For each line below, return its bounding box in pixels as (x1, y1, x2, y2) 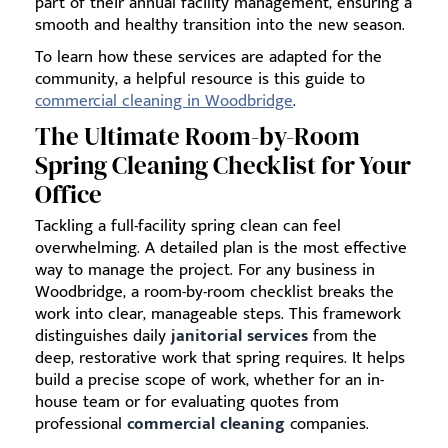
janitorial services (171, 322, 308, 351)
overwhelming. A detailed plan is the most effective (35, 234, 407, 263)
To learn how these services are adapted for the (35, 43, 382, 72)
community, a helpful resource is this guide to (35, 65, 365, 94)
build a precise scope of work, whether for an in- (35, 366, 384, 395)
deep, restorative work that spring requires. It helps (35, 344, 405, 373)
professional (35, 410, 127, 439)
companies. (285, 410, 369, 439)
